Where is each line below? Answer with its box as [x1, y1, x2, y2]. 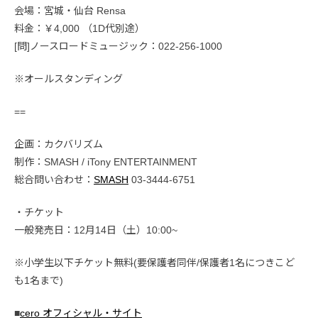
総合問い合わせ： [14, 174, 94, 186]
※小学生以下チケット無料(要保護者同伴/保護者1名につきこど [14, 257, 295, 269]
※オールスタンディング [14, 73, 123, 85]
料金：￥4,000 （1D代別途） [14, 23, 145, 35]
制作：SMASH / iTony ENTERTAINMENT [14, 156, 197, 168]
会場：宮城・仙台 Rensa [14, 5, 126, 17]
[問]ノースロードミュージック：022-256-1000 [14, 40, 222, 53]
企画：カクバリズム [14, 138, 103, 150]
